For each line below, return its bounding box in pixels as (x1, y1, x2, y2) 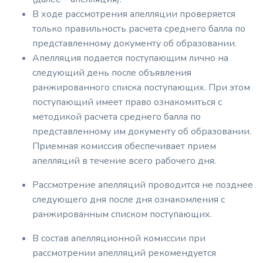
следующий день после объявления (32, 66, 191, 79)
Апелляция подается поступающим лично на (32, 52, 228, 65)
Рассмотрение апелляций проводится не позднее (32, 178, 253, 191)
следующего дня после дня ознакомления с (32, 193, 225, 206)
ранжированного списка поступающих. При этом (32, 81, 250, 94)
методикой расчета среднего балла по (32, 110, 201, 123)
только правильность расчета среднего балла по (32, 22, 245, 35)
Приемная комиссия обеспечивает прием (32, 140, 216, 153)
